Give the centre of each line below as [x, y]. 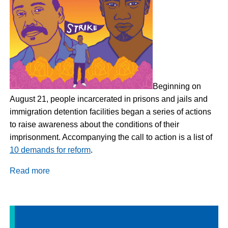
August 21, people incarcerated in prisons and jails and [109, 99]
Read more [30, 170]
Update [63, 183]
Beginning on [177, 86]
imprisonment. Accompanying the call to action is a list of [111, 137]
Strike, [61, 221]
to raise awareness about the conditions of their [94, 124]
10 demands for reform [50, 150]
